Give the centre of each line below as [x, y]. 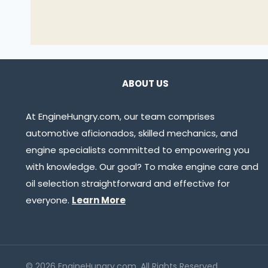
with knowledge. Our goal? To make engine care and [142, 167]
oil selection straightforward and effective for [128, 184]
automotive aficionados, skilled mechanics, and [132, 133]
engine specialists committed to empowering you [138, 150]
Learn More [99, 200]
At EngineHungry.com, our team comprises [120, 117]
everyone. [49, 200]
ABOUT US [145, 84]
